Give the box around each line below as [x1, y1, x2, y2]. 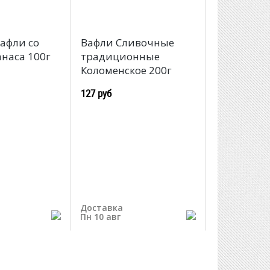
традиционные [80, 49, 160, 64]
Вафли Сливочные [80, 36, 174, 50]
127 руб [80, 86, 111, 101]
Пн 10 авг [80, 211, 121, 222]
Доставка [80, 202, 123, 213]
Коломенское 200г [80, 63, 172, 78]
